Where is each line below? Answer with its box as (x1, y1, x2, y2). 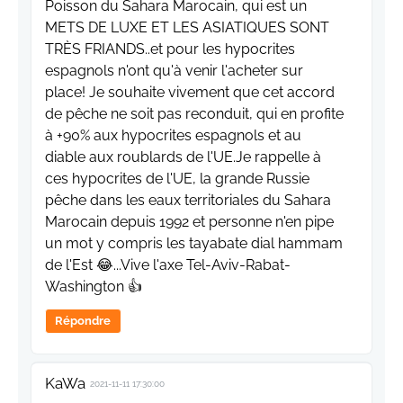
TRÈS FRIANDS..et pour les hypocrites (45, 40, 295, 58)
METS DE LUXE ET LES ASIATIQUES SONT (45, 19, 329, 37)
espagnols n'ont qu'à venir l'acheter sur (45, 62, 303, 80)
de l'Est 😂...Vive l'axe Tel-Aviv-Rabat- (45, 256, 291, 274)
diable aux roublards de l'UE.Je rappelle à (45, 148, 321, 166)
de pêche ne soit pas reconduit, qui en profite (45, 105, 344, 123)
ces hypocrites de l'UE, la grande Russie (45, 170, 309, 188)
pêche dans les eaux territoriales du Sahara (45, 192, 331, 210)
